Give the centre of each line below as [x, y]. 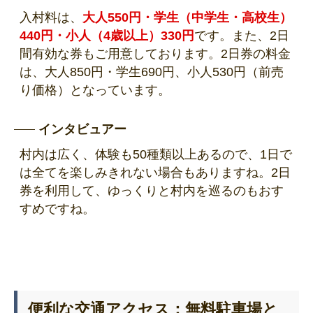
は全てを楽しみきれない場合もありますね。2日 [155, 173]
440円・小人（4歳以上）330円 [107, 36]
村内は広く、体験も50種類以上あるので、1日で [156, 155]
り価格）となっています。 [95, 90]
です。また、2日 [242, 36]
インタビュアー [82, 130]
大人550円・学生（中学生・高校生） [187, 18]
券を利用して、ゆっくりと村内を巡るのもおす [152, 191]
